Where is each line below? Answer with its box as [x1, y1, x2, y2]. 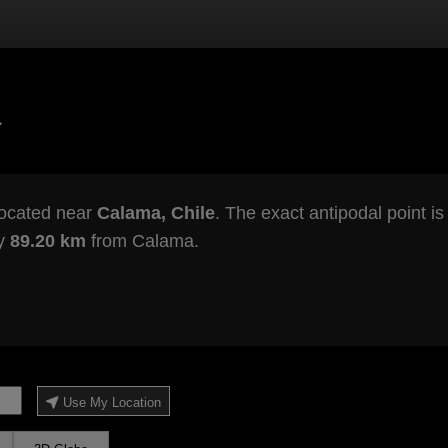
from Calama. [85, 231, 199, 252]
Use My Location [62, 395, 161, 411]
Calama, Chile [96, 203, 215, 224]
